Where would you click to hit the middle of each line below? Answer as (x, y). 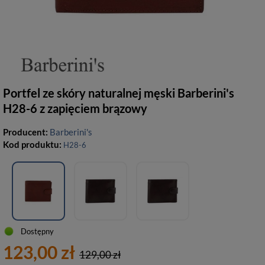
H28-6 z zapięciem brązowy (75, 108)
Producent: (26, 132)
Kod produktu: (33, 144)
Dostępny (37, 231)
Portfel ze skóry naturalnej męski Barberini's (119, 93)
